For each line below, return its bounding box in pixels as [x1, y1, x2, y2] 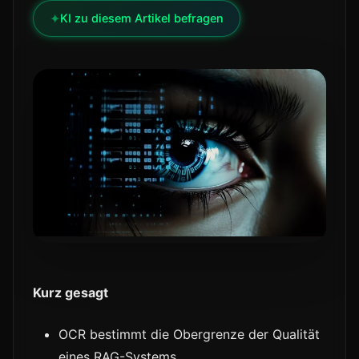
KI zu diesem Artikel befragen [60, 11, 224, 25]
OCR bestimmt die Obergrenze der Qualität [58, 326, 320, 343]
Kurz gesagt [33, 284, 108, 301]
